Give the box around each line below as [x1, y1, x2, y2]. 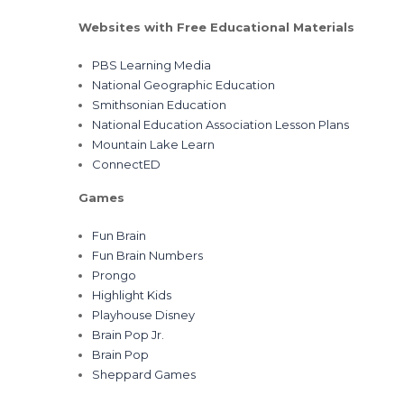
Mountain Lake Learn [92, 137, 215, 151]
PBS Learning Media [92, 58, 211, 72]
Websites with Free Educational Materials [78, 20, 354, 34]
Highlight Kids [92, 288, 171, 302]
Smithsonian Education [92, 97, 226, 112]
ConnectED [92, 157, 161, 171]
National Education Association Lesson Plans [92, 117, 349, 132]
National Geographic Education [92, 78, 275, 92]
